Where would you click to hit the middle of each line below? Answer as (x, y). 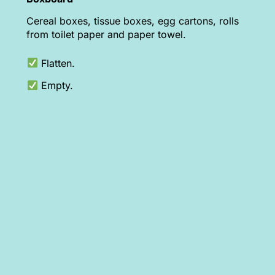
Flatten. (56, 63)
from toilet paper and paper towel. (107, 35)
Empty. (55, 85)
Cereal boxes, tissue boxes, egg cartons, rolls (133, 21)
